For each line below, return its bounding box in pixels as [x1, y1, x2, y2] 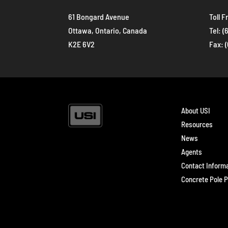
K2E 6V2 [68, 39, 95, 49]
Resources [181, 120, 213, 129]
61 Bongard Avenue [68, 12, 130, 22]
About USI [181, 106, 210, 116]
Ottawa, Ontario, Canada [68, 25, 148, 36]
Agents [181, 147, 202, 157]
